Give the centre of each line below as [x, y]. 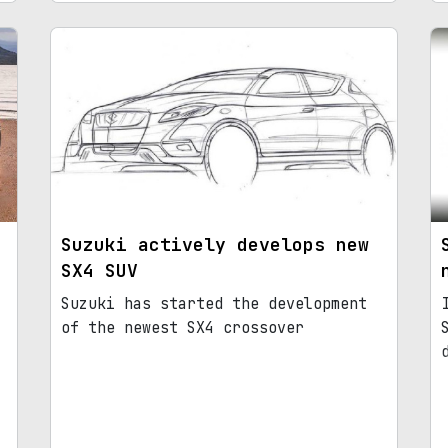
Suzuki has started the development [214, 304]
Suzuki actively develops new [215, 245]
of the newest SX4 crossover [182, 328]
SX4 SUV [99, 271]
